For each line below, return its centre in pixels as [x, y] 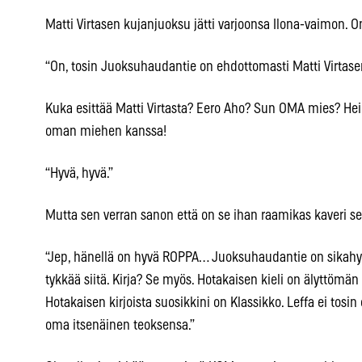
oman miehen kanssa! [106, 132]
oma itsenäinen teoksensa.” [120, 326]
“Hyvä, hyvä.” [79, 174]
